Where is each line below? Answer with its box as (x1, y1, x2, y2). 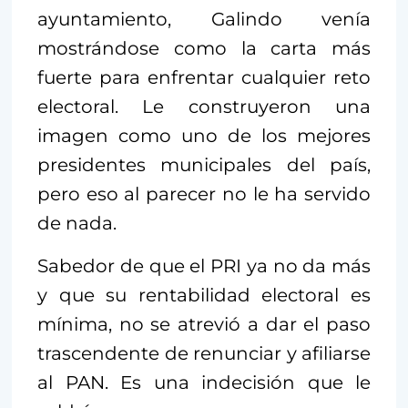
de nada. (37, 211, 117, 234)
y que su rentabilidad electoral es (37, 283, 371, 306)
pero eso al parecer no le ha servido (37, 182, 371, 205)
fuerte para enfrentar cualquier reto (37, 66, 371, 88)
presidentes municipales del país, (37, 153, 371, 176)
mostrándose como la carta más (37, 36, 371, 59)
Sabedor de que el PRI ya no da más (37, 254, 371, 277)
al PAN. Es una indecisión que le (37, 371, 371, 393)
